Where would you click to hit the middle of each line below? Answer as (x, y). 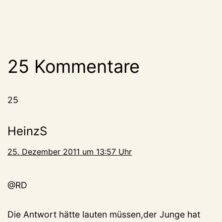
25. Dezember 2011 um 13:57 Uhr (70, 152)
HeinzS (27, 131)
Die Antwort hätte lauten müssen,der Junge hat (104, 215)
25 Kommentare (74, 67)
